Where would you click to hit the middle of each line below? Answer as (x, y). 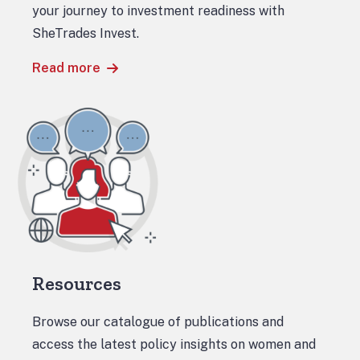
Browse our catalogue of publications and (158, 322)
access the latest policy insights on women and (174, 344)
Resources (77, 283)
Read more (66, 68)
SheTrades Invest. (86, 33)
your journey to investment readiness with (158, 11)
